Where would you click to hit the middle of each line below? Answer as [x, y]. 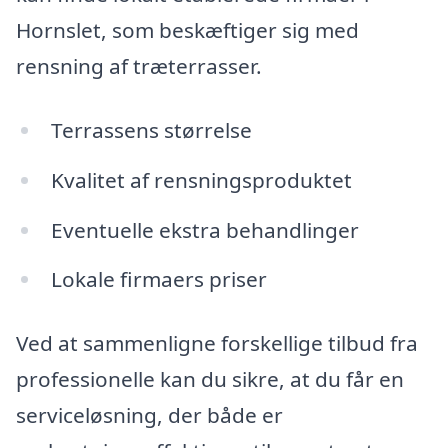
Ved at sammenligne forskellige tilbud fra [217, 343]
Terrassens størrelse [151, 129]
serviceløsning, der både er [149, 415]
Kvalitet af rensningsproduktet [201, 179]
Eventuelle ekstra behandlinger [204, 229]
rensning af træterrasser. [139, 66]
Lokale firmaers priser [158, 279]
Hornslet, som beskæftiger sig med [187, 30]
